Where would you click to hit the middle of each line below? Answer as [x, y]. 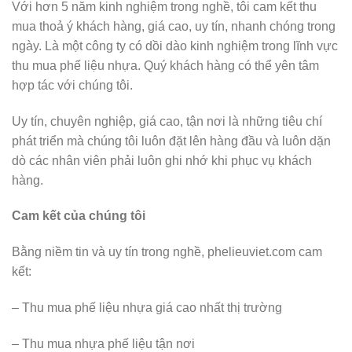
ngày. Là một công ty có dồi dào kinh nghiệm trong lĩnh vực [175, 46]
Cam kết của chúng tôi [79, 216]
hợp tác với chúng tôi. [72, 85]
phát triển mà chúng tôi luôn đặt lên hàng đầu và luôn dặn [171, 141]
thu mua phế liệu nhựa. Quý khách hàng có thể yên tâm [165, 65]
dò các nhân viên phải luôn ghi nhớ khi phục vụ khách [162, 160]
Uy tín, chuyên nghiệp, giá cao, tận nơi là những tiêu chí [167, 121]
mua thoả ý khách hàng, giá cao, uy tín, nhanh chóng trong [174, 26]
